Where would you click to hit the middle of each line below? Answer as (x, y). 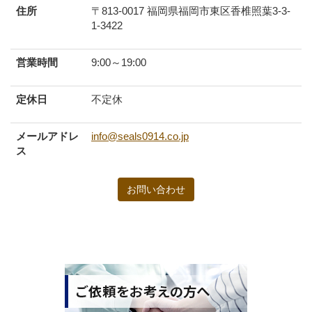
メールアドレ (47, 136)
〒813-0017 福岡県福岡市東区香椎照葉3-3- (191, 10)
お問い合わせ (156, 189)
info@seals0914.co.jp (140, 136)
